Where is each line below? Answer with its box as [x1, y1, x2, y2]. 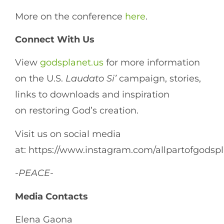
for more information [103, 57, 200, 68]
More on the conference [15, 10, 125, 22]
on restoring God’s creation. [15, 105, 141, 116]
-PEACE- [15, 167, 53, 179]
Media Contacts [15, 190, 88, 202]
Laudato [65, 73, 104, 84]
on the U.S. [15, 73, 65, 84]
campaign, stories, [116, 73, 201, 84]
